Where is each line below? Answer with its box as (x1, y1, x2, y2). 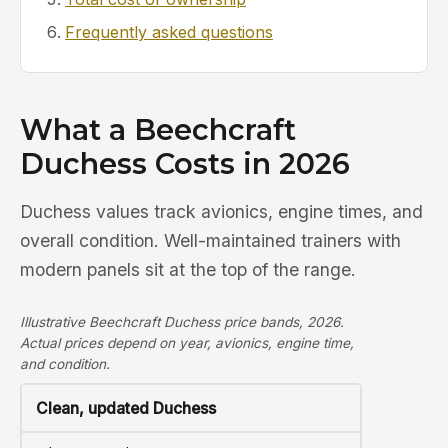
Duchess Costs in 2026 (20, 146, 350, 182)
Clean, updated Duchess (35, 398, 216, 418)
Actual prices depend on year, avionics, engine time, (20, 335, 354, 352)
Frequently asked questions (65, 21, 273, 42)
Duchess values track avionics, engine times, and (20, 201, 423, 223)
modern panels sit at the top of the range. (20, 259, 356, 281)
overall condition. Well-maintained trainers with (20, 230, 401, 252)
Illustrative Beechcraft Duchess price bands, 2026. (20, 314, 344, 331)
